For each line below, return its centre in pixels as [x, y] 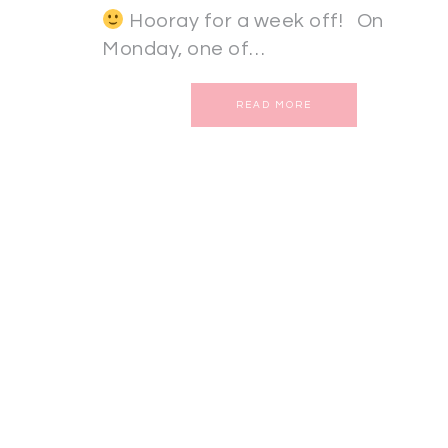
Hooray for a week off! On [254, 21]
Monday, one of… [184, 49]
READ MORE [274, 105]
